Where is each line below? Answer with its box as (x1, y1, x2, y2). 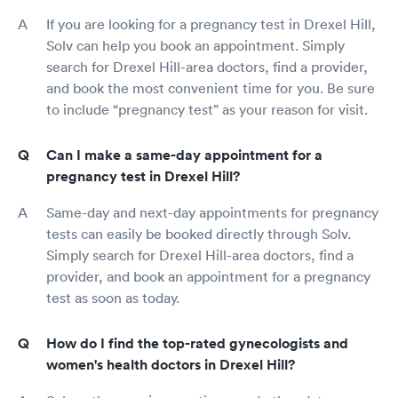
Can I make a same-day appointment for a (46, 145, 322, 164)
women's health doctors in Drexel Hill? (46, 354, 295, 374)
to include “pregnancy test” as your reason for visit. (46, 99, 368, 118)
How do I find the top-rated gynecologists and (46, 333, 348, 353)
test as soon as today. (46, 288, 179, 306)
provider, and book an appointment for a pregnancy (46, 267, 370, 285)
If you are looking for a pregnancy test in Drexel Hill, (46, 14, 376, 33)
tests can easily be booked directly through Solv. (46, 224, 351, 243)
